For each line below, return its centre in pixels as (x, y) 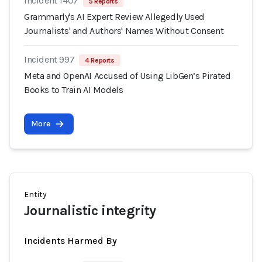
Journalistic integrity (90, 211)
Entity (35, 194)
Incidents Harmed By (70, 241)
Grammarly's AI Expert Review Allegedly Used (114, 17)
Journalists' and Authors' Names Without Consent (124, 31)
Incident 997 (49, 59)
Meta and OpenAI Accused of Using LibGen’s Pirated (127, 76)
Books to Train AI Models (74, 90)
